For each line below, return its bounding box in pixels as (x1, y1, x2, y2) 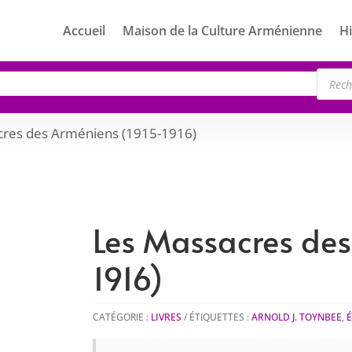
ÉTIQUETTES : (189, 310, 252, 324)
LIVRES (151, 310, 182, 324)
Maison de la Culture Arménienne (123, 22, 322, 39)
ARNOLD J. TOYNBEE (251, 310, 343, 324)
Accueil (63, 22, 105, 39)
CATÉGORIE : (93, 310, 152, 324)
